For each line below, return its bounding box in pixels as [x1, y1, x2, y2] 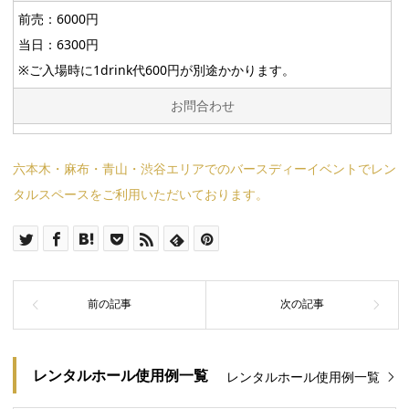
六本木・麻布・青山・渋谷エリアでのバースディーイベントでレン [12, 160, 396, 178]
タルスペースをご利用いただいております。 [12, 185, 268, 204]
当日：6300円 [17, 36, 99, 54]
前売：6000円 [17, 10, 99, 28]
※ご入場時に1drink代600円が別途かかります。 [17, 61, 295, 79]
